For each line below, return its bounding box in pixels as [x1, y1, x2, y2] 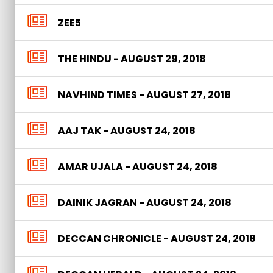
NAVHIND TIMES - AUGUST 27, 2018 [58, 88, 231, 102]
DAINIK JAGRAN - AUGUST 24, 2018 [58, 196, 232, 210]
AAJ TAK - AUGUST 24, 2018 [58, 124, 196, 138]
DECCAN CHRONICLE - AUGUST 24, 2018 [58, 232, 256, 246]
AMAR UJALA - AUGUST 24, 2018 [58, 160, 218, 174]
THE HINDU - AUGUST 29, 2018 [58, 52, 206, 66]
